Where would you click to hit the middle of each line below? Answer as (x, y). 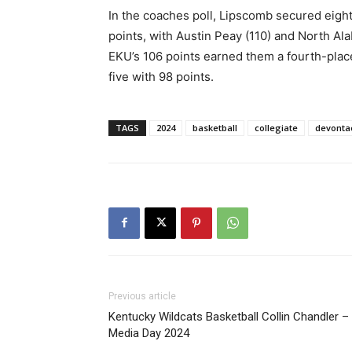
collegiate (276, 127)
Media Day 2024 (149, 333)
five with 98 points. (161, 76)
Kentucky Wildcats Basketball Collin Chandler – (229, 316)
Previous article (142, 296)
